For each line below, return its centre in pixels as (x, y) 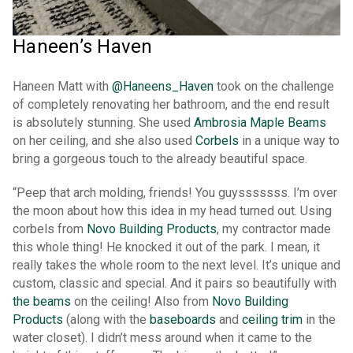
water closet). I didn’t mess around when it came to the (162, 338)
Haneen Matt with (62, 87)
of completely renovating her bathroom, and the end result (171, 105)
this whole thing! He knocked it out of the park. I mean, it (166, 247)
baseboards (184, 320)
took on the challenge (274, 87)
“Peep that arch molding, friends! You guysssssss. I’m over (175, 193)
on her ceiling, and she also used (104, 141)
